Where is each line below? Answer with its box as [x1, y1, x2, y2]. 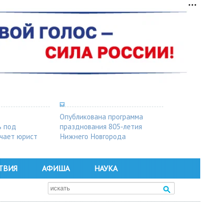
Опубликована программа [60, 111, 143, 121]
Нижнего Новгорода [60, 131, 126, 141]
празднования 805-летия [60, 121, 142, 131]
